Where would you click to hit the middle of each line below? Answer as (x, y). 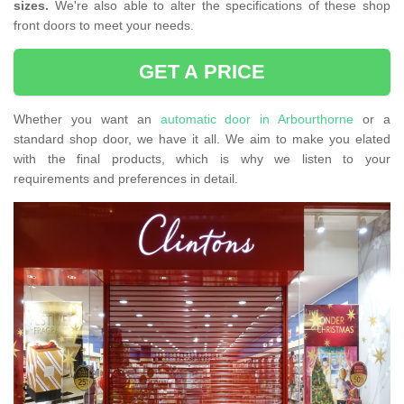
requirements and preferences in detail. (128, 179)
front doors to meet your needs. (104, 26)
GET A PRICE (202, 72)
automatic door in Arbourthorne (257, 119)
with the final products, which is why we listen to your (202, 159)
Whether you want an (87, 119)
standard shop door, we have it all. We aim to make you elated (202, 139)
